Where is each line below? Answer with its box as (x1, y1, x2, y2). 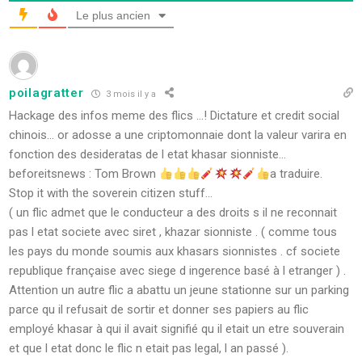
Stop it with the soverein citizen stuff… (9, 186, 213, 201)
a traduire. (269, 166, 322, 182)
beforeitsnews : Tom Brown (9, 166, 159, 182)
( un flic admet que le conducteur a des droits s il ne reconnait (9, 205, 337, 221)
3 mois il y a (103, 88, 157, 99)
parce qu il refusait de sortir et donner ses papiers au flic (9, 302, 309, 318)
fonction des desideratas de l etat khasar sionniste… (9, 147, 286, 162)
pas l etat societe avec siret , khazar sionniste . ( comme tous (9, 225, 337, 240)
